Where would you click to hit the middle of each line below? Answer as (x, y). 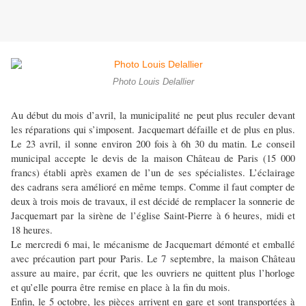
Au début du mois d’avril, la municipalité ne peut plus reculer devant (153, 115)
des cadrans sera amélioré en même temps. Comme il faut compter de (153, 187)
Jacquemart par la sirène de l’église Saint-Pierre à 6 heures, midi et (153, 216)
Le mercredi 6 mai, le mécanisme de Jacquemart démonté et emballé (153, 245)
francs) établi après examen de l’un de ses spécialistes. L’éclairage (153, 173)
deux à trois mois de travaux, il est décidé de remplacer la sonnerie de (153, 201)
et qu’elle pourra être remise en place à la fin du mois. (121, 288)
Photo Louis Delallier (153, 82)
